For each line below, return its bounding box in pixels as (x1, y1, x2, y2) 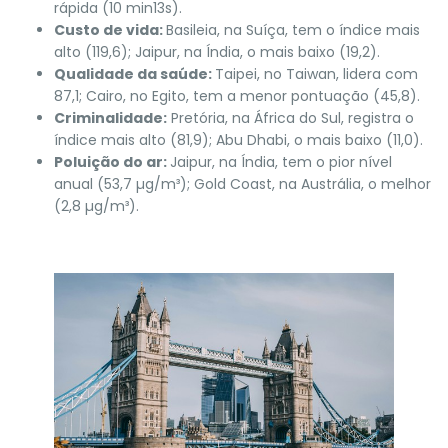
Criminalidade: (54, 107, 167, 128)
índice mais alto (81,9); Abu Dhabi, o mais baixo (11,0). (54, 129, 423, 150)
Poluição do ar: (54, 151, 170, 172)
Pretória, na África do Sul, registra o (167, 107, 414, 128)
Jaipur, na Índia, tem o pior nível (170, 151, 392, 172)
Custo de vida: (54, 19, 166, 40)
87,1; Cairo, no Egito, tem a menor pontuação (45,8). (54, 85, 420, 106)
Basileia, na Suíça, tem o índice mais (166, 19, 420, 40)
